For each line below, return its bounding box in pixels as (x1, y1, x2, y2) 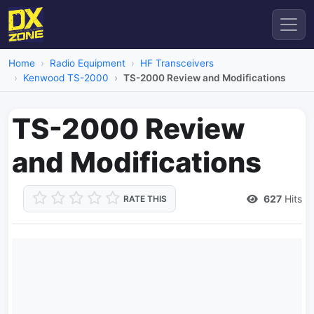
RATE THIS (123, 193, 167, 204)
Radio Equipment (50, 57, 125, 69)
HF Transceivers (140, 57, 214, 69)
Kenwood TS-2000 (23, 72, 109, 83)
